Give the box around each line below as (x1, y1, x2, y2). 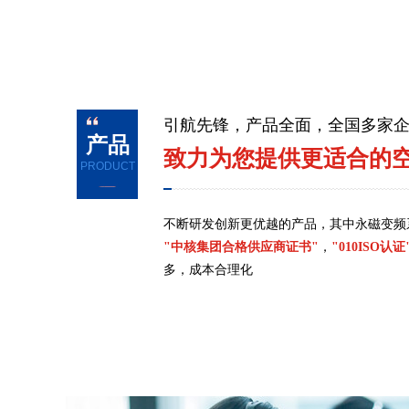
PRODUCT (79, 160, 135, 173)
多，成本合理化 (163, 263, 253, 277)
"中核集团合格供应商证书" (163, 240, 319, 254)
